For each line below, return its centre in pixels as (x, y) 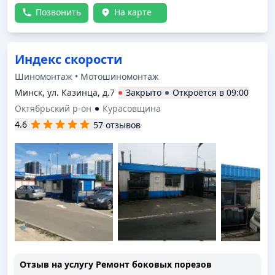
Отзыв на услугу (58, 264)
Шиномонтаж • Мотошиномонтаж (87, 76)
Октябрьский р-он (53, 108)
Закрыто (144, 92)
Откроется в (199, 92)
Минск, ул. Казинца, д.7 (65, 92)
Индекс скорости (68, 59)
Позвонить (58, 12)
